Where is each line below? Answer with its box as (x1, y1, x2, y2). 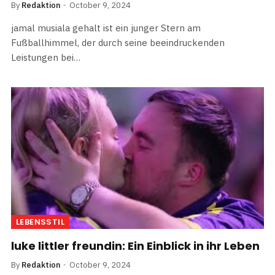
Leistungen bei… (11, 51, 80, 63)
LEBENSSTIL (16, 216, 64, 228)
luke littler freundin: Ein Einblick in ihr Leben (11, 238, 260, 254)
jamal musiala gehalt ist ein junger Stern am (11, 21, 201, 34)
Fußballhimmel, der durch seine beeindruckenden (11, 36, 225, 48)
